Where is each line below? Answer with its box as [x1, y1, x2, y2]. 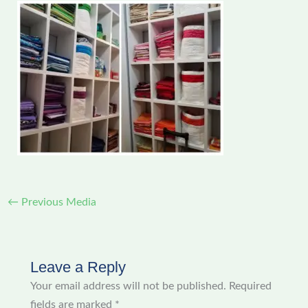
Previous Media [18, 197, 96, 208]
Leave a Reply [30, 258, 126, 276]
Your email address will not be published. [30, 280, 226, 292]
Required [228, 280, 272, 292]
